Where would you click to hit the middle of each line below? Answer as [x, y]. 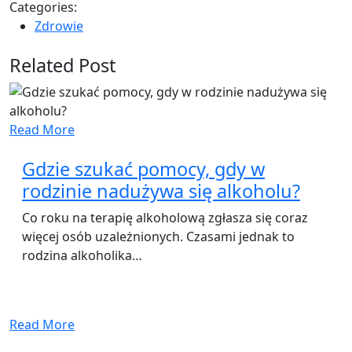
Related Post [62, 65]
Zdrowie [59, 26]
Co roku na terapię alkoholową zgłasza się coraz [165, 218]
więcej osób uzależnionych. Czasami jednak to [158, 236]
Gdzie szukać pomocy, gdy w [143, 169]
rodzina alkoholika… [82, 255]
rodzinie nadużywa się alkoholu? [161, 191]
